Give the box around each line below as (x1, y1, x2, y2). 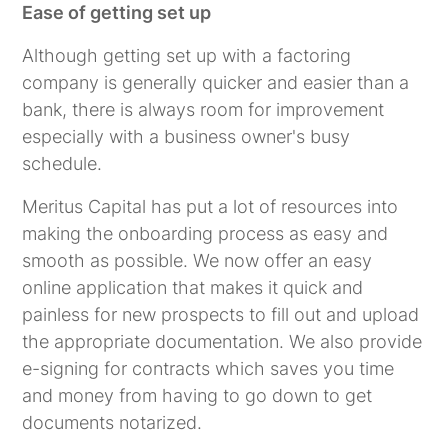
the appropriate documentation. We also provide (22, 330, 423, 352)
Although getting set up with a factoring (22, 44, 352, 66)
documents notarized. (22, 411, 203, 433)
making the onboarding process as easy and (22, 222, 389, 244)
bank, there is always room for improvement (22, 98, 385, 120)
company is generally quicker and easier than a (22, 71, 410, 93)
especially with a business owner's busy (22, 125, 351, 147)
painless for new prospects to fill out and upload (22, 303, 420, 325)
